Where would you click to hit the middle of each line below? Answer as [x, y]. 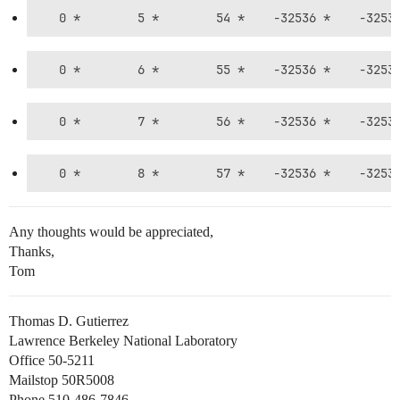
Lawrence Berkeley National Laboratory [123, 341]
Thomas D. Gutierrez [69, 321]
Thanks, [32, 251]
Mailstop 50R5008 [62, 380]
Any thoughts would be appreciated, [111, 232]
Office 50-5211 [52, 360]
